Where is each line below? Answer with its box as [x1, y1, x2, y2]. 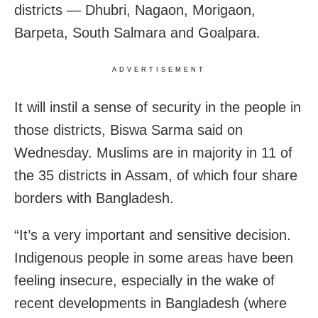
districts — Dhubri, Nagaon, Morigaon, [14, 2, 256, 18]
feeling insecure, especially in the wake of [14, 273, 275, 289]
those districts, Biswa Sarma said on [14, 122, 243, 138]
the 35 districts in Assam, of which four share [14, 168, 297, 184]
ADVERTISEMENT [112, 66, 206, 74]
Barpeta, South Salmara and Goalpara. [14, 25, 261, 41]
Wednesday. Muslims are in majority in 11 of [14, 145, 292, 161]
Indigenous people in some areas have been [14, 250, 293, 266]
